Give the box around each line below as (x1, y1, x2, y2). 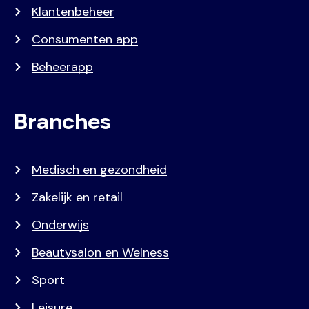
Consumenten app (32, 31, 138, 48)
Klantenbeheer (32, 3, 114, 21)
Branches (14, 107, 111, 137)
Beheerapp (32, 59, 93, 76)
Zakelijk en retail (32, 189, 123, 206)
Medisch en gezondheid (32, 161, 167, 179)
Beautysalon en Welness (32, 244, 169, 261)
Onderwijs (32, 217, 89, 234)
